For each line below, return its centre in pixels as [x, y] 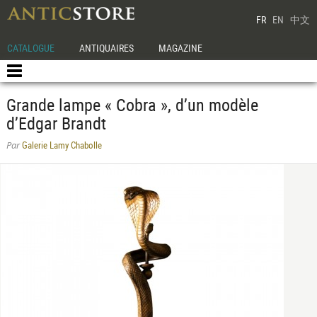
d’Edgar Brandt [56, 123]
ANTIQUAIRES [107, 48]
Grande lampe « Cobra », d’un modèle [132, 105]
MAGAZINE [181, 48]
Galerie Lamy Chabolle [60, 145]
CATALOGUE [31, 48]
